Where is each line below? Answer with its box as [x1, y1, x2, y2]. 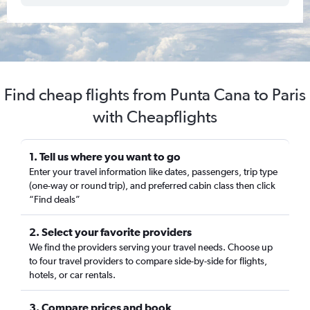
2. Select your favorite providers [29, 226, 192, 238]
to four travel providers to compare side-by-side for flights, [29, 255, 267, 266]
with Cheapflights [93, 107, 217, 127]
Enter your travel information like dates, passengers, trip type [29, 166, 277, 177]
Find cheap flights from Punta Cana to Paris [4, 84, 306, 104]
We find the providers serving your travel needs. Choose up [29, 241, 273, 253]
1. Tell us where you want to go [29, 150, 181, 163]
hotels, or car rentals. [29, 269, 116, 280]
